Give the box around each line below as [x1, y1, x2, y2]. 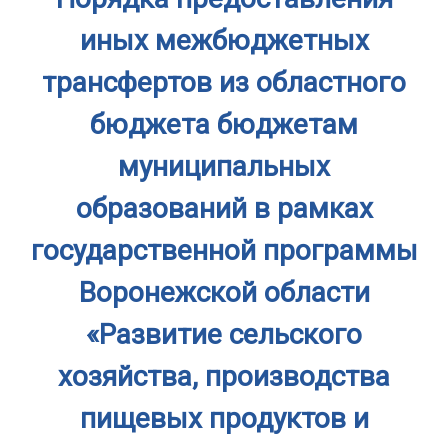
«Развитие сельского [86, 318, 362, 351]
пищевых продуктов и [79, 402, 369, 435]
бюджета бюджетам [90, 108, 358, 141]
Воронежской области [78, 276, 370, 309]
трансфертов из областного [42, 66, 406, 99]
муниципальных [118, 150, 330, 183]
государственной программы [30, 234, 418, 267]
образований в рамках [75, 192, 373, 225]
